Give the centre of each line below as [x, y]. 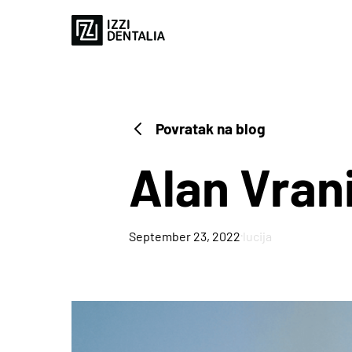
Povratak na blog [211, 128]
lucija [257, 236]
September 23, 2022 [185, 236]
